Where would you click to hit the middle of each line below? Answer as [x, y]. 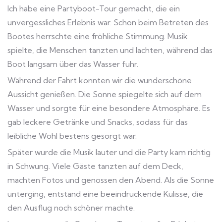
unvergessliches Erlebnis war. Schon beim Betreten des [108, 23]
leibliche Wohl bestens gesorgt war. [72, 136]
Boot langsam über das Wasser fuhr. [73, 64]
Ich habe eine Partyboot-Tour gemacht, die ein [94, 9]
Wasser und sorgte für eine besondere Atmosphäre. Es [109, 108]
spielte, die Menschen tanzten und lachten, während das [110, 50]
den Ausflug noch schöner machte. [71, 208]
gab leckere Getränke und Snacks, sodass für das [98, 122]
